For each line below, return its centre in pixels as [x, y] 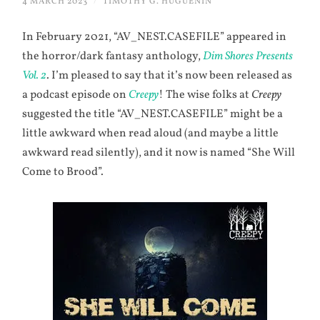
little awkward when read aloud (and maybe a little [151, 134]
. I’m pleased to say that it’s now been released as [170, 76]
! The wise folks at [205, 95]
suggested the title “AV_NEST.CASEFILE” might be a [153, 115]
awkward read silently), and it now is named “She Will [159, 153]
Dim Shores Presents [248, 57]
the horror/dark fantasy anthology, [113, 57]
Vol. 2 [35, 76]
